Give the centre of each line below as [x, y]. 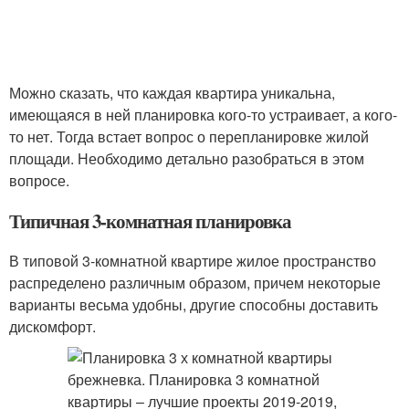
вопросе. [39, 180]
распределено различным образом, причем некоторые [195, 283]
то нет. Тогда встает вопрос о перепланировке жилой [189, 136]
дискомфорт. [52, 326]
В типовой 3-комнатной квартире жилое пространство [193, 261]
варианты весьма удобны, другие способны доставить [194, 304]
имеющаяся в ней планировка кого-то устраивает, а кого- [203, 115]
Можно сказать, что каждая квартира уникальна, [172, 93]
